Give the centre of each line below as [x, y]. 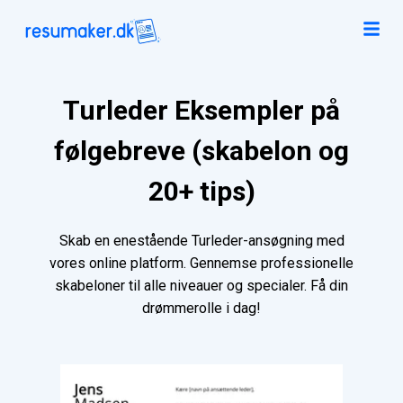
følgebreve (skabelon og [201, 151]
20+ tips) [201, 192]
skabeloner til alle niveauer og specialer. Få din [201, 286]
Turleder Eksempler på [201, 111]
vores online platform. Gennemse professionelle [201, 264]
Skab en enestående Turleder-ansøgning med [201, 241]
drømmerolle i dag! [201, 309]
